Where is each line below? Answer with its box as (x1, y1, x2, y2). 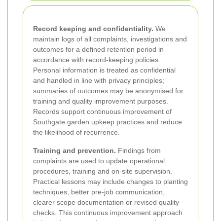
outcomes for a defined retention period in (33, 45, 164, 53)
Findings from (116, 146, 161, 154)
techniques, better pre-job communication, (33, 187, 165, 196)
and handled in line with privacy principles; (33, 76, 164, 84)
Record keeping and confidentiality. (33, 24, 153, 33)
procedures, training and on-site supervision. (33, 167, 172, 175)
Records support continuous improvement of (33, 107, 172, 115)
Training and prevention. (33, 146, 116, 154)
